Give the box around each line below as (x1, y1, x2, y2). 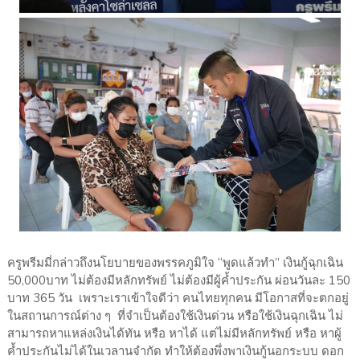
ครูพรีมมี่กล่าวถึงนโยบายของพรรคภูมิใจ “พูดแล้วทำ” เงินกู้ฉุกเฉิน (6, 255, 343, 272)
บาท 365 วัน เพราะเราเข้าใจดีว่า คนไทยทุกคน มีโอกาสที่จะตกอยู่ (6, 290, 349, 307)
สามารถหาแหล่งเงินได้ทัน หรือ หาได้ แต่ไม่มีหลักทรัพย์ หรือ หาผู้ (6, 325, 342, 342)
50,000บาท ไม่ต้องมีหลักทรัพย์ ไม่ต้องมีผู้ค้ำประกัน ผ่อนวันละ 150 (6, 272, 350, 289)
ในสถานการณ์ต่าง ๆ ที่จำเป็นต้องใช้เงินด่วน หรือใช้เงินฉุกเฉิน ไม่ (6, 308, 343, 325)
